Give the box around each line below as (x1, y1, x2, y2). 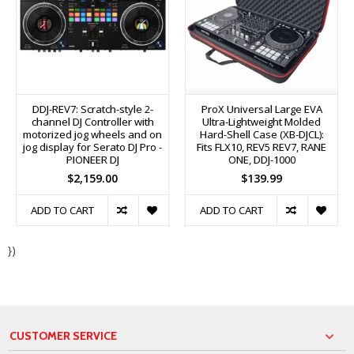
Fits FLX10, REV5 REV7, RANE (197, 139, 326, 154)
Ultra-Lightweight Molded (202, 114, 321, 129)
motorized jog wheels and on (23, 126, 162, 141)
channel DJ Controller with (31, 114, 154, 129)
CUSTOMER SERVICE (9, 328, 117, 343)
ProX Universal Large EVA (201, 101, 322, 116)
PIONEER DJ (66, 152, 119, 167)
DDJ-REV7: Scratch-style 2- (32, 101, 153, 116)
